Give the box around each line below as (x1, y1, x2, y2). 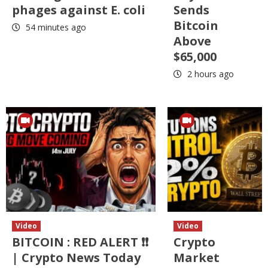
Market (173, 249, 220, 266)
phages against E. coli (12, 1, 145, 18)
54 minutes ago (23, 21, 86, 33)
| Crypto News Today (12, 249, 141, 266)
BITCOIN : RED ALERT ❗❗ (12, 233, 148, 250)
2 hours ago (185, 68, 234, 80)
